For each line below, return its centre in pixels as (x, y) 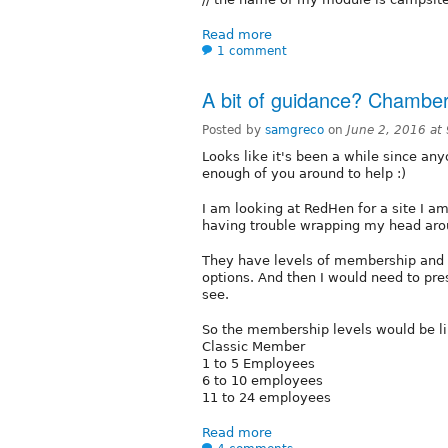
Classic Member (253, 346)
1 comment (252, 50)
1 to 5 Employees (258, 363)
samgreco (294, 129)
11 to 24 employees (266, 397)
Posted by (233, 129)
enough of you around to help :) (304, 173)
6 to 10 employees (262, 380)
